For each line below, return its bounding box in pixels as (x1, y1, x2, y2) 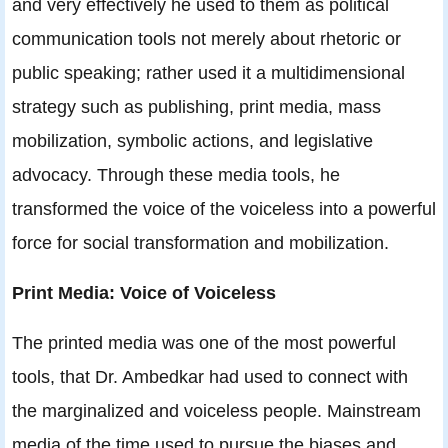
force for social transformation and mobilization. (12, 232, 389, 254)
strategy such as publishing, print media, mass (12, 96, 381, 118)
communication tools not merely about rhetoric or (12, 28, 401, 50)
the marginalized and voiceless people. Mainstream (12, 400, 421, 422)
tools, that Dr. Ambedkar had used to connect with (12, 366, 408, 388)
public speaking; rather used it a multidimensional (12, 62, 405, 84)
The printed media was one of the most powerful (12, 332, 396, 354)
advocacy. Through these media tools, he (12, 164, 340, 186)
